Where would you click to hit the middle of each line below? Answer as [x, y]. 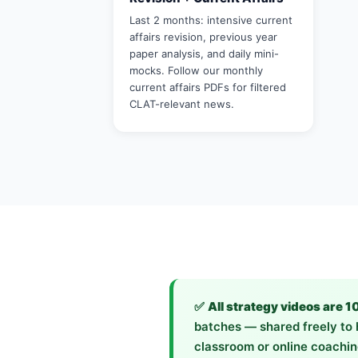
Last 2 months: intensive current [211, 20]
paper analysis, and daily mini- [204, 54]
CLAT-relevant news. [182, 104]
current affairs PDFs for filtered [208, 87]
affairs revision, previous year [203, 37]
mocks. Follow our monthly [196, 70]
